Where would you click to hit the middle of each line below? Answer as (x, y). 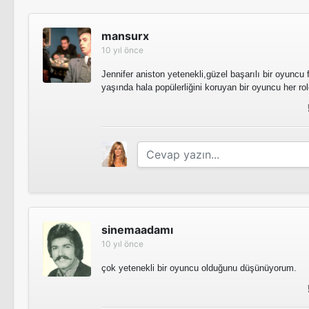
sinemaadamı (137, 230)
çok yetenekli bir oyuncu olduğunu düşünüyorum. (199, 268)
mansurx (125, 36)
